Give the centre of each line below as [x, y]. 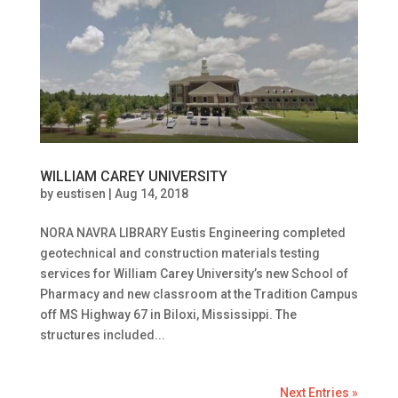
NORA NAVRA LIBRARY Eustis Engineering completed [192, 233]
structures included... [102, 335]
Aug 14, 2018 [151, 194]
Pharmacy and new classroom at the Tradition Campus [199, 295]
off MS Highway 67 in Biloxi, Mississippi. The [168, 315]
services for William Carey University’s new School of [194, 274]
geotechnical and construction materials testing [179, 254]
